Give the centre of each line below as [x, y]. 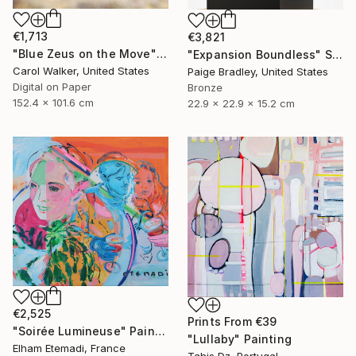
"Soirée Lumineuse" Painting [160, 331]
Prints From [221, 321]
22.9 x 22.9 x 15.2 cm [241, 104]
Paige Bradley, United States [258, 72]
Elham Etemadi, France [69, 348]
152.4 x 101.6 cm [53, 103]
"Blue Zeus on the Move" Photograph [161, 54]
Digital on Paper [52, 87]
